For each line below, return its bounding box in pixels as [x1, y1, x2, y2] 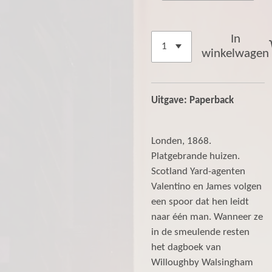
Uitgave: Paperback [151, 96, 234, 106]
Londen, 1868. [151, 136, 211, 146]
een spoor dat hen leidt [151, 197, 249, 207]
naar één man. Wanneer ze [151, 212, 263, 222]
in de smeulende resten [151, 227, 250, 237]
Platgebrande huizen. [151, 151, 240, 161]
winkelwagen [202, 47, 270, 61]
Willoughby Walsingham [151, 257, 253, 268]
